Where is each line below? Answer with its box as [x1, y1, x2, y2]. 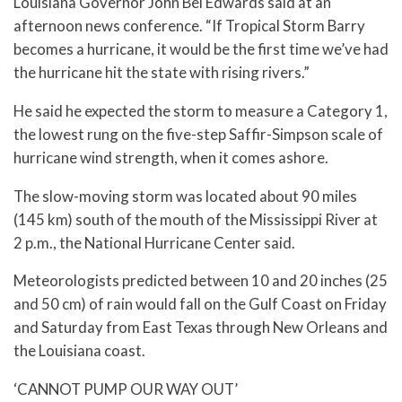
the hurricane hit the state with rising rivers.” [13, 62, 310, 82]
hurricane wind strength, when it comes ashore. [13, 147, 328, 167]
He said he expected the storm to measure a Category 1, [13, 100, 388, 120]
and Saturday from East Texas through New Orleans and [13, 318, 388, 337]
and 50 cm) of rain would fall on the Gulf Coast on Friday [13, 294, 387, 314]
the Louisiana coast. [13, 341, 145, 361]
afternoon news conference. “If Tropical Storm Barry [13, 15, 365, 35]
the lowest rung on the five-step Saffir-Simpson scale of [13, 124, 383, 144]
